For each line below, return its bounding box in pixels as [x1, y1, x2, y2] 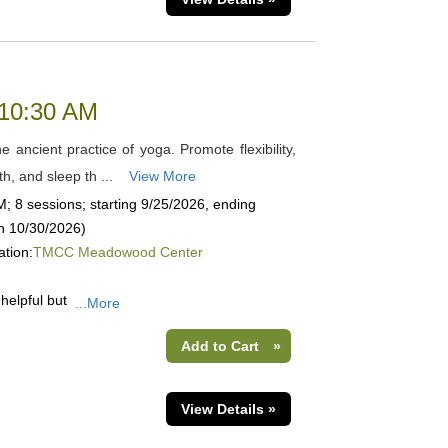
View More [128, 168, 196, 184]
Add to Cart [180, 338, 259, 354]
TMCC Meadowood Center [32, 244, 203, 260]
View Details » [180, 401, 276, 417]
